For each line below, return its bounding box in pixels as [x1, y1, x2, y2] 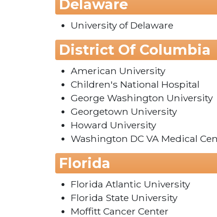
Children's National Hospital [71, 78, 200, 91]
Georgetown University [71, 106, 177, 118]
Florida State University [71, 192, 177, 204]
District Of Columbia [59, 41, 211, 59]
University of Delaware [71, 19, 173, 31]
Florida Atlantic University [71, 178, 190, 190]
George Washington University [71, 92, 213, 104]
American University [71, 65, 165, 77]
